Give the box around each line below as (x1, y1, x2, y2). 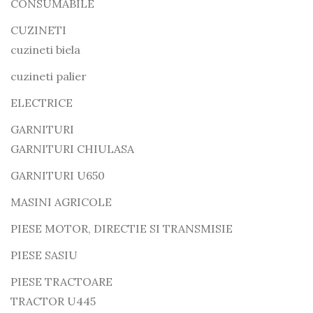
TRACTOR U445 (10, 294, 96, 309)
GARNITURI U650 (10, 168, 105, 183)
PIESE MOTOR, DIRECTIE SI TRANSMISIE (10, 221, 233, 236)
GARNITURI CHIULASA (10, 142, 134, 156)
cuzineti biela (10, 43, 80, 57)
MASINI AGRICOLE (10, 195, 112, 210)
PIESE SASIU (10, 248, 78, 263)
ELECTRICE (10, 96, 73, 110)
